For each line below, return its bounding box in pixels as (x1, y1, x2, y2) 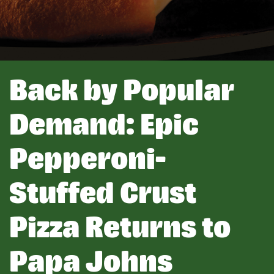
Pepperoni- (9, 141, 166, 175)
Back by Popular (9, 72, 234, 106)
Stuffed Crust (9, 175, 196, 209)
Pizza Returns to (9, 209, 231, 243)
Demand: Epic (9, 106, 199, 141)
